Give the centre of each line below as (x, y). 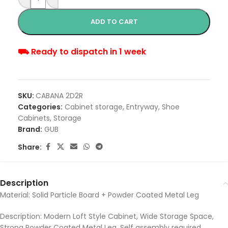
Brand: (30, 130)
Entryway (142, 107)
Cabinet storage (94, 107)
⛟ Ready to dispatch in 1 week (82, 52)
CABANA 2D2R (59, 96)
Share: (30, 147)
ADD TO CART (114, 22)
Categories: (40, 107)
